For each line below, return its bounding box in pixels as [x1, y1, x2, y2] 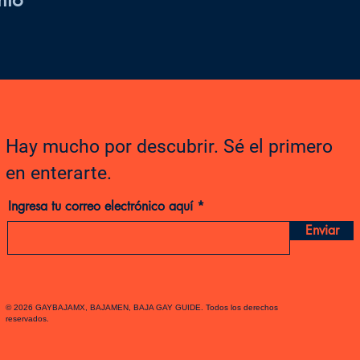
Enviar [305, 222, 339, 239]
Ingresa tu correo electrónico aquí [8, 198, 194, 215]
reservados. [6, 314, 50, 324]
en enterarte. [6, 162, 112, 185]
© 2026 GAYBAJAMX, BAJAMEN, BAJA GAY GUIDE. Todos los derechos [6, 303, 279, 313]
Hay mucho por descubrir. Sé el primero [6, 136, 333, 158]
